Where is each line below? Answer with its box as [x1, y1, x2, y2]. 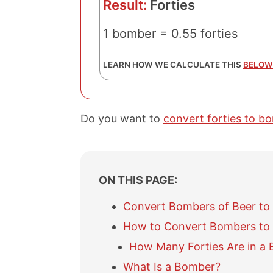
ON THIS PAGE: [99, 173, 177, 186]
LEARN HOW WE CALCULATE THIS [103, 60, 243, 69]
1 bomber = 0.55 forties [103, 26, 238, 41]
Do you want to [80, 112, 163, 125]
